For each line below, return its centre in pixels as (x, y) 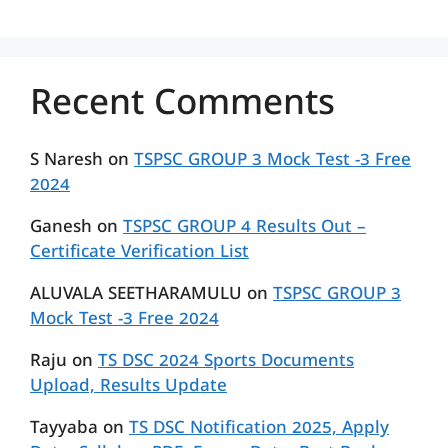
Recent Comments (182, 107)
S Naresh (66, 161)
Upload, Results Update (128, 387)
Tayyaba (64, 429)
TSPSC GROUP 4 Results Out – (244, 228)
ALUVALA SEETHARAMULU (136, 295)
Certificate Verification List (139, 253)
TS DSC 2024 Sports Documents (226, 362)
